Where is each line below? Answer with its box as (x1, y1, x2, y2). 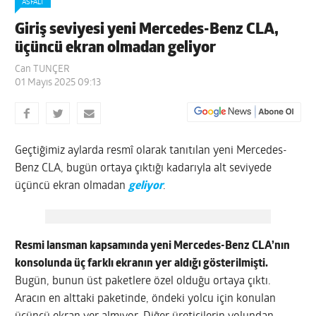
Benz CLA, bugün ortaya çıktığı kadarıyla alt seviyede (15, 163, 272, 174)
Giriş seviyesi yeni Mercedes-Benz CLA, (15, 22, 279, 38)
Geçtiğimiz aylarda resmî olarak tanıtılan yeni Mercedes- (15, 145, 288, 157)
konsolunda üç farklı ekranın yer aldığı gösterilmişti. (15, 258, 269, 269)
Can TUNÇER (15, 64, 71, 75)
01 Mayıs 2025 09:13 (15, 78, 102, 88)
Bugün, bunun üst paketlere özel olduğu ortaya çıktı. (15, 276, 272, 287)
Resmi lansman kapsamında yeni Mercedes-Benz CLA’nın (15, 241, 291, 252)
